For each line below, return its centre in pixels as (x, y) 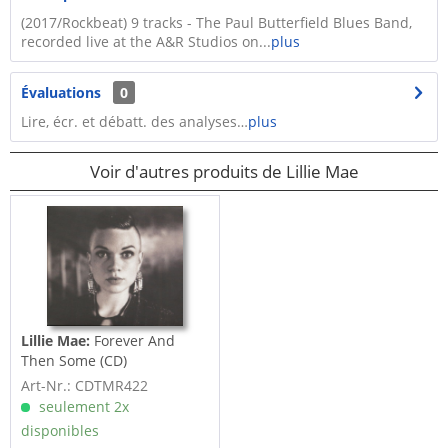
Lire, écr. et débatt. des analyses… (134, 121)
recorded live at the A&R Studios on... (146, 41)
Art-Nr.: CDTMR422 (85, 386)
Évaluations (61, 92)
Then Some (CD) (74, 361)
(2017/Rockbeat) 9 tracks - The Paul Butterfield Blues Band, (216, 22)
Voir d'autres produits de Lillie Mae (224, 171)
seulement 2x (82, 407)
